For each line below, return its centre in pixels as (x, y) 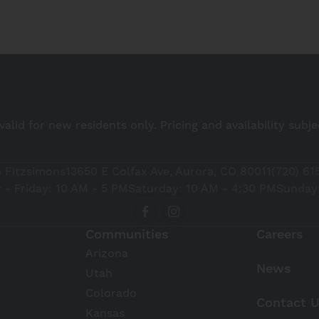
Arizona (107, 253)
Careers (280, 235)
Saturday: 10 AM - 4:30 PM (202, 188)
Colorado (111, 293)
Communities (127, 235)
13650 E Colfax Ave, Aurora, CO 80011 (168, 171)
